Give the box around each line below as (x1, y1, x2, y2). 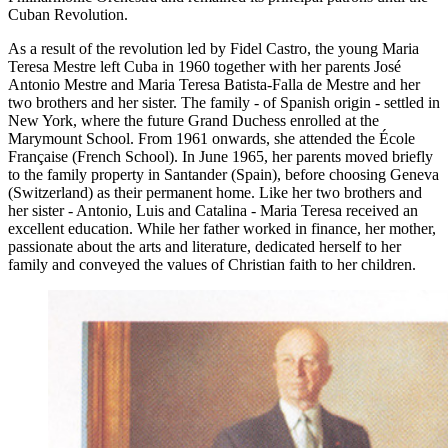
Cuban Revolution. (8, 5, 128, 23)
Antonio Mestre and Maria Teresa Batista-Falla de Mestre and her (8, 75, 420, 93)
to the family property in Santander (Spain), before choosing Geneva (8, 165, 439, 183)
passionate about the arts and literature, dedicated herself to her (8, 237, 401, 255)
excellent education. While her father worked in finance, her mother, (8, 219, 436, 237)
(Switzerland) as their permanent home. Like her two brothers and (8, 183, 422, 201)
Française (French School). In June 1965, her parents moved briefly (8, 147, 433, 165)
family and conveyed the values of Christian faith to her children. (8, 255, 416, 273)
